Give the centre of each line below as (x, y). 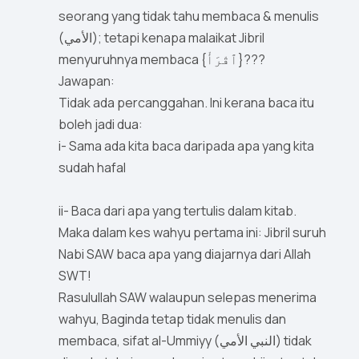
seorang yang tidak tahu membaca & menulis (189, 16)
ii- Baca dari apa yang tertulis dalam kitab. (177, 211)
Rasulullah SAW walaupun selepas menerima (188, 298)
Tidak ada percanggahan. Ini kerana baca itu (186, 103)
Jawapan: (87, 81)
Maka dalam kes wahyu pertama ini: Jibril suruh (192, 233)
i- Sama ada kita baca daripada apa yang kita (186, 146)
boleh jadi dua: (101, 125)
